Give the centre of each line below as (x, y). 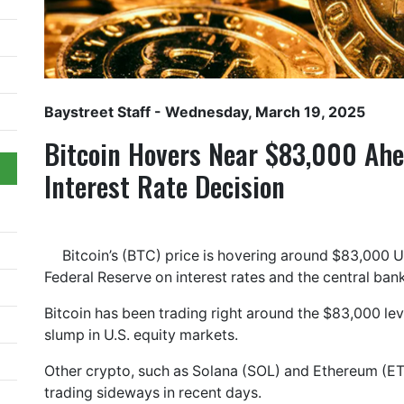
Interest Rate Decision (165, 186)
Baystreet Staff (97, 112)
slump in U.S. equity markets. (141, 335)
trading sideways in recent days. (153, 392)
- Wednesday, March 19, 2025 (258, 112)
